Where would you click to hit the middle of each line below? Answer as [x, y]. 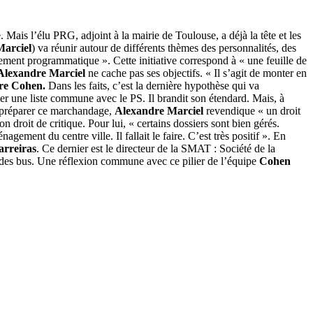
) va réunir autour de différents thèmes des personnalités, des [164, 48]
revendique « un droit [252, 111]
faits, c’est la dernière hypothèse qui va [174, 86]
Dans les [67, 86]
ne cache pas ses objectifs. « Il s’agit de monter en [196, 73]
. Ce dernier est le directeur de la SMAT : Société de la [156, 149]
